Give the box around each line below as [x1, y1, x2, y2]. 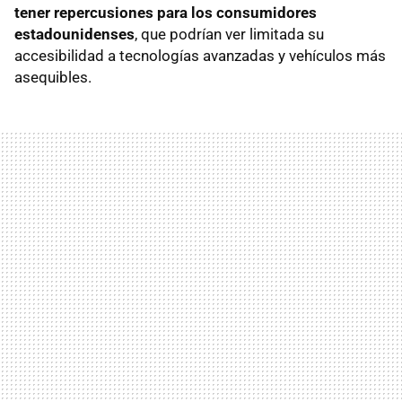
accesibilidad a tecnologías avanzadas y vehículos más [14, 46, 386, 65]
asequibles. [14, 67, 92, 86]
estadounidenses [14, 24, 135, 43]
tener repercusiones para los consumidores [14, 3, 317, 22]
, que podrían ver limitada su [135, 24, 324, 43]
